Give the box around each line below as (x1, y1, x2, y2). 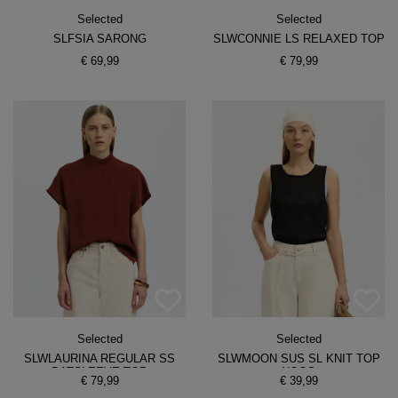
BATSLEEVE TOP (52, 364, 147, 378)
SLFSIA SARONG (52, 32, 147, 46)
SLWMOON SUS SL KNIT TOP (217, 351, 380, 365)
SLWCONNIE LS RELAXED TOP (212, 32, 385, 46)
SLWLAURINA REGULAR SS (24, 351, 175, 365)
